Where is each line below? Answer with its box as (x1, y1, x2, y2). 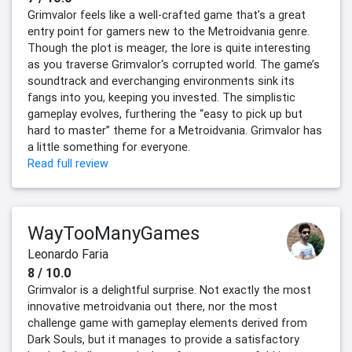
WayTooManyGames (27, 222, 200, 245)
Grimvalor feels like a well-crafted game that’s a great (27, 8, 306, 23)
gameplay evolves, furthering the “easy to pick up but (27, 107, 302, 122)
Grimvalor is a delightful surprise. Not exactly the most (27, 283, 311, 298)
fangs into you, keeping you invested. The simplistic (27, 90, 295, 105)
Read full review (27, 156, 108, 171)
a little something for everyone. (27, 140, 190, 155)
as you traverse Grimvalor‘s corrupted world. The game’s (27, 57, 320, 72)
